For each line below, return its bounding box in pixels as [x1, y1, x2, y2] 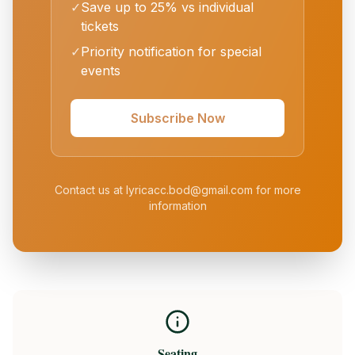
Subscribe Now [130, 110, 225, 126]
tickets [81, 18, 119, 34]
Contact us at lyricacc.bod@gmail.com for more [54, 183, 301, 197]
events [81, 63, 120, 78]
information [148, 199, 207, 212]
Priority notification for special [81, 44, 261, 59]
